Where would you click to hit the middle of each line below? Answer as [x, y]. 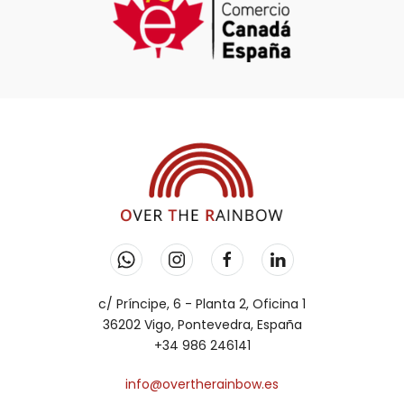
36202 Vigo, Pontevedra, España [202, 325]
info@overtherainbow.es [202, 385]
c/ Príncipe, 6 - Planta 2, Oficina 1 [202, 304]
